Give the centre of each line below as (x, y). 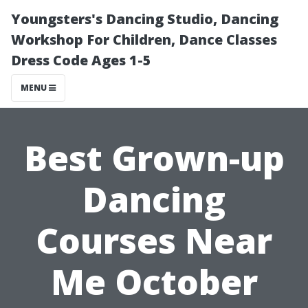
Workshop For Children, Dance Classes (144, 40)
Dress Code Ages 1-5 (81, 60)
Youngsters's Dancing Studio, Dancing (145, 19)
